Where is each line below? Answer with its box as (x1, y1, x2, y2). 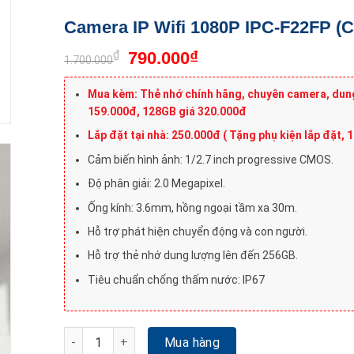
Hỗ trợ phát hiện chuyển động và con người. (87, 224, 307, 238)
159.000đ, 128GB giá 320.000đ (87, 105, 247, 118)
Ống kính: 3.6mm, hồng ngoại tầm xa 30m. (87, 201, 297, 214)
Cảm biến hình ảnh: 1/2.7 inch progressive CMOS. (87, 153, 333, 166)
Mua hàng (164, 334, 220, 350)
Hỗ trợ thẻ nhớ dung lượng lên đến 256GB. (87, 249, 298, 262)
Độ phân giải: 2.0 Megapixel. (87, 177, 225, 190)
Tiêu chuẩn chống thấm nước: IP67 (87, 273, 265, 286)
